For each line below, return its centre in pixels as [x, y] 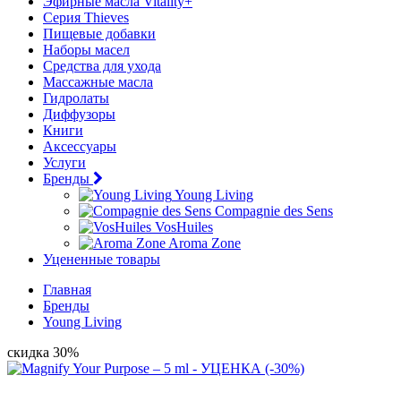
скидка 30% [43, 352]
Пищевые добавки [99, 34]
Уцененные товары [102, 259]
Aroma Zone [205, 243]
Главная [67, 290]
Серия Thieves [86, 17]
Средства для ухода [102, 66]
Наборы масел [86, 50]
